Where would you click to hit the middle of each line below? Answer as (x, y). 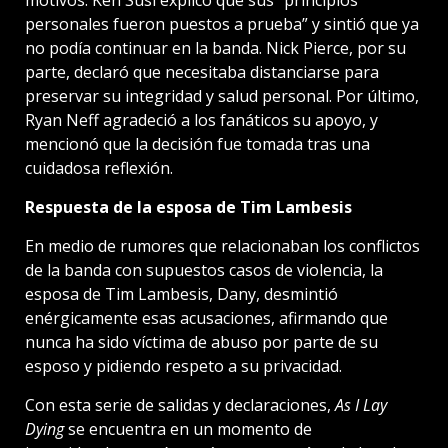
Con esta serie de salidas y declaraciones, (180, 405)
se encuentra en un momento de (188, 429)
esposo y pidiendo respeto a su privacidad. (183, 366)
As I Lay (361, 405)
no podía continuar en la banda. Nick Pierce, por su (215, 48)
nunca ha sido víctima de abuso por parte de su (201, 342)
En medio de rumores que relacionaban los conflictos (222, 246)
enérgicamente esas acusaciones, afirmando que (206, 318)
